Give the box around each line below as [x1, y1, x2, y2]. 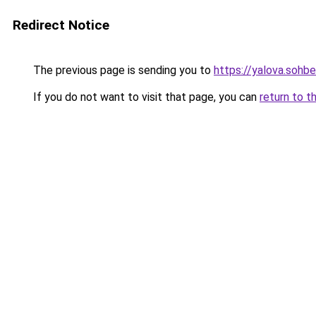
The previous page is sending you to [30, 63, 214, 77]
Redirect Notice [13, 17, 109, 33]
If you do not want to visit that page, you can [30, 90, 260, 104]
